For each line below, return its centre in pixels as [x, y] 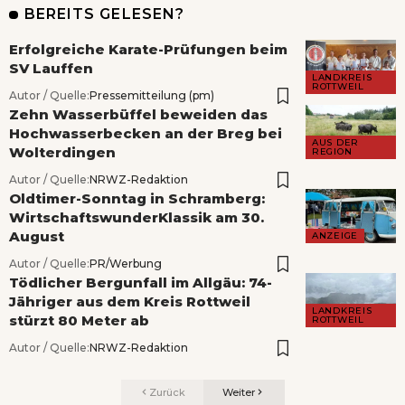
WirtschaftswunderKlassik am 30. [137, 218]
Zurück [167, 393]
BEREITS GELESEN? [104, 14]
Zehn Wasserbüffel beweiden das [138, 115]
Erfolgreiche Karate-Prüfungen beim [148, 50]
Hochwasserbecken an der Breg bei [146, 134]
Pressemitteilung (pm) [152, 96]
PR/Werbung [126, 264]
